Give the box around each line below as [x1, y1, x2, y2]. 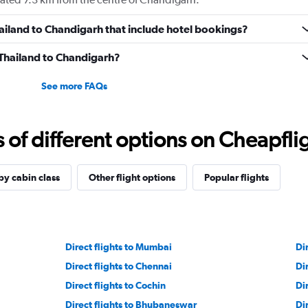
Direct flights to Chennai [65, 261, 173, 272]
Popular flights [203, 172, 269, 184]
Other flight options [88, 172, 175, 184]
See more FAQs [41, 80, 107, 92]
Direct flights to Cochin [65, 280, 166, 291]
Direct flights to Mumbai [65, 241, 173, 253]
